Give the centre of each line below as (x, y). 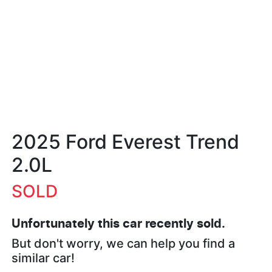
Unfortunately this (67, 224)
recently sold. (184, 224)
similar (32, 258)
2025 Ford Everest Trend (125, 142)
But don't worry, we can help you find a (123, 244)
